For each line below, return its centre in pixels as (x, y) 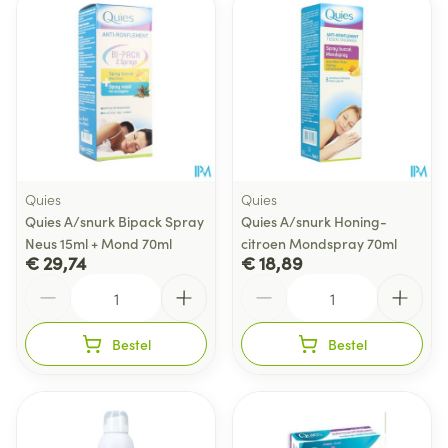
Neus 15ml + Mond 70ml (98, 243)
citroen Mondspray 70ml (319, 243)
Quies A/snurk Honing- (314, 221)
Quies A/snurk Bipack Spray (114, 221)
